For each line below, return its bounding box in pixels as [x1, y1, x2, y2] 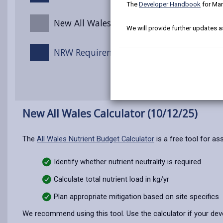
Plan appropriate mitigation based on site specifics [54, 192, 219, 201]
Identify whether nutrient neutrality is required [54, 157, 201, 166]
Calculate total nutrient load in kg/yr [54, 175, 169, 184]
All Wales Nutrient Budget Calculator [37, 134, 154, 143]
